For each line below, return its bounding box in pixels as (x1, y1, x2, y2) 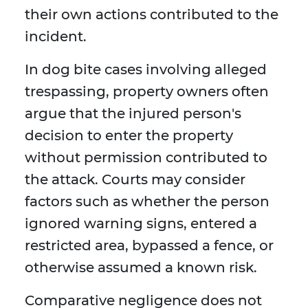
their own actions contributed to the (25, 6, 278, 23)
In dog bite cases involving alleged (25, 61, 267, 78)
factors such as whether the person (25, 193, 269, 210)
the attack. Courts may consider (25, 171, 245, 188)
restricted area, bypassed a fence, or (25, 237, 274, 254)
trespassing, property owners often (25, 83, 269, 100)
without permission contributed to (25, 149, 267, 166)
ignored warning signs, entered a (25, 215, 257, 232)
